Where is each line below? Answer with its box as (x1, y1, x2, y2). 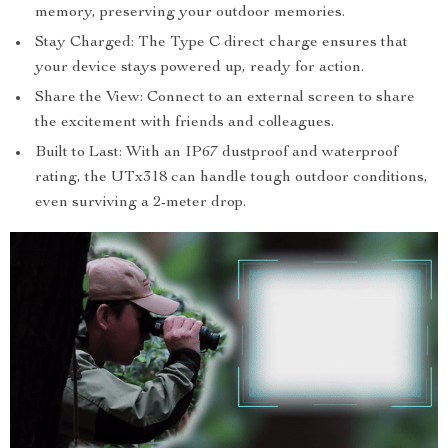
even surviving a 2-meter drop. (35, 195, 246, 212)
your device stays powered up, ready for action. (35, 60, 364, 77)
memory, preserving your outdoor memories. (35, 5, 345, 22)
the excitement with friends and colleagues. (35, 115, 334, 132)
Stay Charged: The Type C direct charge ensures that (35, 35, 408, 52)
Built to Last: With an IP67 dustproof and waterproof (35, 145, 398, 162)
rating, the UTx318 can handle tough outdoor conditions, (35, 170, 428, 187)
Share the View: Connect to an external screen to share (35, 90, 415, 107)
